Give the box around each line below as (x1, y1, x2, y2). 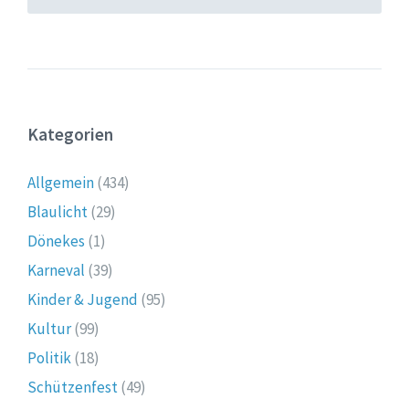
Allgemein (27, 173, 94, 194)
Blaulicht (27, 202, 88, 223)
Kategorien (27, 123, 113, 146)
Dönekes (27, 231, 85, 252)
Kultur (27, 319, 71, 340)
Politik (27, 348, 71, 369)
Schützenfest (27, 377, 118, 398)
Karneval (27, 260, 85, 281)
